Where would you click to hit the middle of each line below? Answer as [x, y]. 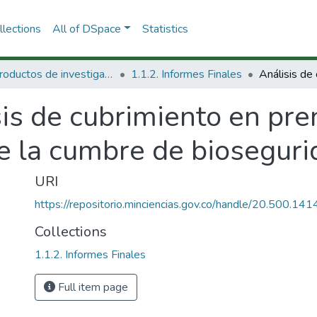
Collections [71, 232]
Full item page [92, 287]
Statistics [165, 29]
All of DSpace [86, 29]
